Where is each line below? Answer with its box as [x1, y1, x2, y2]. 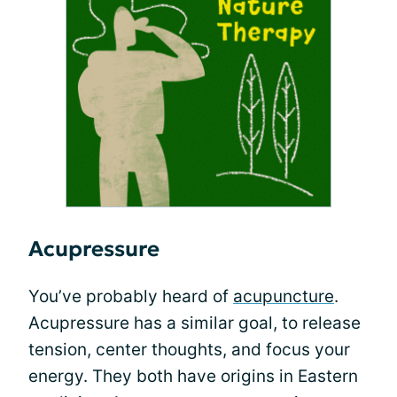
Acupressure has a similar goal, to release [28, 312, 361, 333]
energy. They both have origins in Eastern [28, 365, 358, 386]
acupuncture [233, 285, 334, 307]
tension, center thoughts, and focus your [28, 339, 350, 360]
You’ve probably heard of [28, 285, 233, 307]
